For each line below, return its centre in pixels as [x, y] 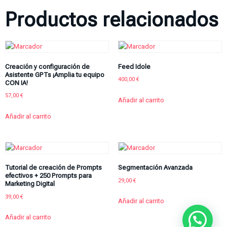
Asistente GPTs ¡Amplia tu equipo [55, 74]
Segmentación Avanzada [155, 168]
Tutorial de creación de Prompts [53, 168]
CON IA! [16, 83]
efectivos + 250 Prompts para [48, 176]
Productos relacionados [112, 20]
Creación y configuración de [47, 66]
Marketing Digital [30, 184]
